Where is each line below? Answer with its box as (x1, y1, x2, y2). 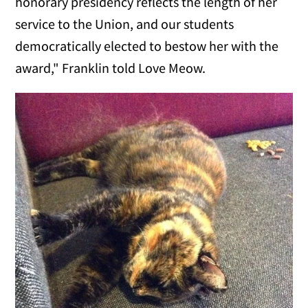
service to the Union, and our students (15, 15, 234, 33)
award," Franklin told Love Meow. (15, 59, 206, 77)
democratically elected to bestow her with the (15, 37, 279, 55)
